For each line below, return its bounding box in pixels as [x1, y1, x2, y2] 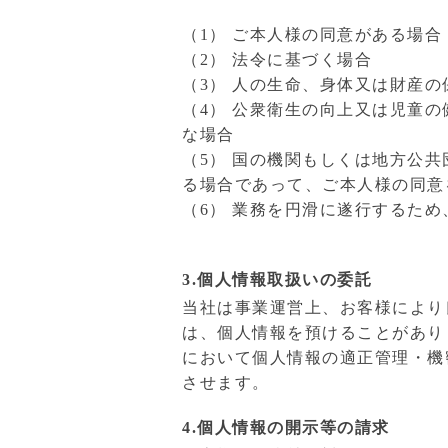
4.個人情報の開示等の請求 [182, 419, 390, 436]
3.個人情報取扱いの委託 [182, 271, 372, 288]
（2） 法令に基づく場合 [182, 51, 372, 68]
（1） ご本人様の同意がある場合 [182, 26, 442, 43]
